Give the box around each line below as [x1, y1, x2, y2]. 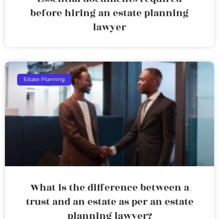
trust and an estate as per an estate [25, 194, 194, 209]
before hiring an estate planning [30, 5, 189, 21]
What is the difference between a [30, 180, 189, 195]
